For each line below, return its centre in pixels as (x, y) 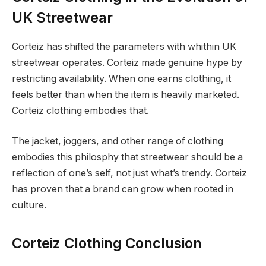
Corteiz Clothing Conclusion (107, 243)
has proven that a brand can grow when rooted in (123, 189)
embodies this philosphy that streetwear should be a (127, 157)
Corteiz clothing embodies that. (82, 110)
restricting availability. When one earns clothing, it (121, 78)
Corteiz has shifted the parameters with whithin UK (124, 46)
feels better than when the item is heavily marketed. (126, 94)
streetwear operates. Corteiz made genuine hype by (127, 62)
